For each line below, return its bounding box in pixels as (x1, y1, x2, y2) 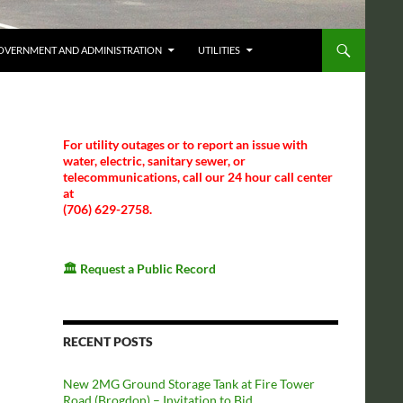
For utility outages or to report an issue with (63, 137, 308, 152)
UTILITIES (198, 44, 240, 56)
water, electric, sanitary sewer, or (63, 153, 246, 168)
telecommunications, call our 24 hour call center (63, 169, 333, 184)
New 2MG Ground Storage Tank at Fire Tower (63, 376, 315, 391)
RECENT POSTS (63, 334, 153, 349)
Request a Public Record (77, 261, 216, 276)
